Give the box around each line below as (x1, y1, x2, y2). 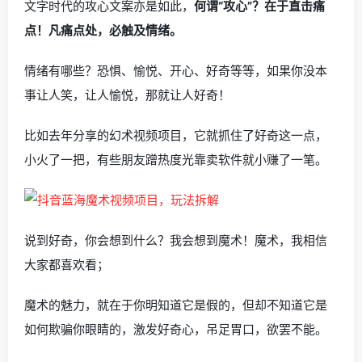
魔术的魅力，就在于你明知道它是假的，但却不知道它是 (24, 297, 327, 313)
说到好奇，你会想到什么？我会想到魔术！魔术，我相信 (24, 232, 327, 248)
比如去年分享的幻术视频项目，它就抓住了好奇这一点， (24, 127, 327, 143)
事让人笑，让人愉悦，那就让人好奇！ (24, 86, 230, 103)
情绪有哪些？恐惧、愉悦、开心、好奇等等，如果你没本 (24, 62, 327, 78)
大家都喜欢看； (24, 256, 109, 272)
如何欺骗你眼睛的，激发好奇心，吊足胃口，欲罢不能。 (24, 321, 327, 337)
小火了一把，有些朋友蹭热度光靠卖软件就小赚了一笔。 (24, 151, 327, 167)
